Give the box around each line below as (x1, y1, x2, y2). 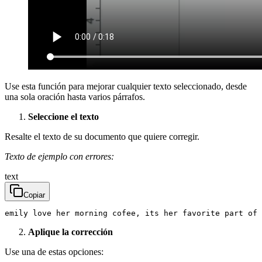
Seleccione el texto (28, 111, 99, 122)
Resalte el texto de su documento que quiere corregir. (5, 131, 199, 142)
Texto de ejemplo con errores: (5, 151, 114, 161)
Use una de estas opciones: (5, 246, 104, 257)
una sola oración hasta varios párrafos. (5, 91, 145, 102)
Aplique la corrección (28, 226, 113, 237)
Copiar (23, 190, 45, 199)
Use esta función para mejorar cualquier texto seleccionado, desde (5, 81, 247, 91)
